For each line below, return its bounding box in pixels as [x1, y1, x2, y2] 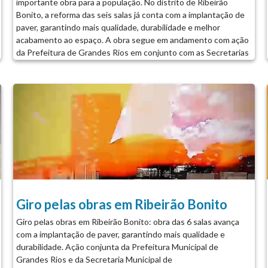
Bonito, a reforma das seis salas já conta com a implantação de [16, 9, 245, 20]
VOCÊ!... [16, 97, 48, 108]
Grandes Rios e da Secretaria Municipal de [16, 254, 172, 264]
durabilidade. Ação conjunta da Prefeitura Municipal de [16, 241, 218, 252]
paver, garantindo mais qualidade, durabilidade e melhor [16, 22, 220, 32]
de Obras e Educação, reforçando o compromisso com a [16, 59, 221, 70]
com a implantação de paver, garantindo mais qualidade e [16, 229, 225, 239]
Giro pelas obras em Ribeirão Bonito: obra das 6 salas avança [16, 216, 239, 227]
